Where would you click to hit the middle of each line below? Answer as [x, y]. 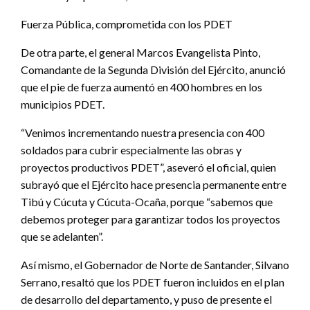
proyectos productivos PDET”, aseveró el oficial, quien [148, 167]
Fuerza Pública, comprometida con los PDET [127, 24]
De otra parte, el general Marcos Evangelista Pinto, [140, 53]
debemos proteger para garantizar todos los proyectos [151, 219]
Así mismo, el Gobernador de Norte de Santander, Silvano [155, 265]
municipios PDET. [63, 104]
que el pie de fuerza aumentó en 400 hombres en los [142, 87]
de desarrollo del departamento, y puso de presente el [146, 300]
